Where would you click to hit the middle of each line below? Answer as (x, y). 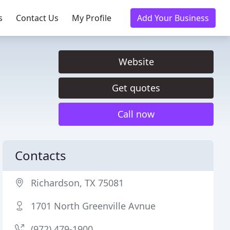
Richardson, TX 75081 (78, 183)
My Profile (92, 18)
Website (136, 62)
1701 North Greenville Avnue (93, 206)
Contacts (41, 155)
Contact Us (37, 18)
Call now (136, 114)
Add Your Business (173, 18)
